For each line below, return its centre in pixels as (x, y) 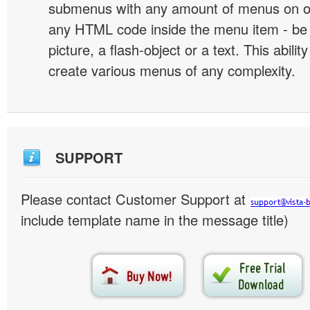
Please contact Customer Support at (135, 199)
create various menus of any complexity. (172, 70)
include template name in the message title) (155, 220)
